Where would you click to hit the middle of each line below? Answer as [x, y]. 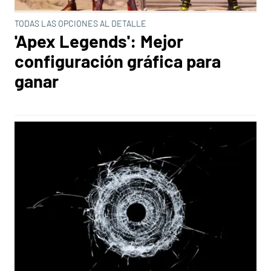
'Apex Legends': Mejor [99, 41]
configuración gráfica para [118, 61]
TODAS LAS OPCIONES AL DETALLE [80, 23]
